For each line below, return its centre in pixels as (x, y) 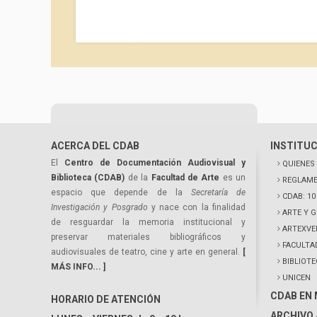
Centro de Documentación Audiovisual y (155, 163)
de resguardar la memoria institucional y (148, 222)
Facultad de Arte (185, 178)
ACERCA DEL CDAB (95, 146)
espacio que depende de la (121, 192)
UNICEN (296, 278)
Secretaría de (218, 192)
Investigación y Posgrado (99, 207)
